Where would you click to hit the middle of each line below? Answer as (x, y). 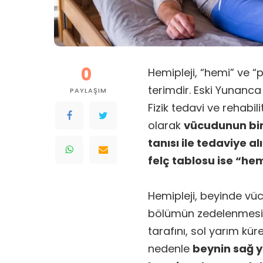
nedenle (170, 249)
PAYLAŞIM (88, 91)
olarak (166, 126)
